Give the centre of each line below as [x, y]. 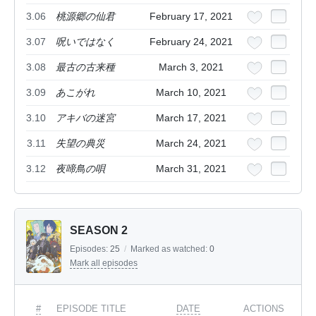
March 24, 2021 [191, 144]
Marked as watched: [170, 249]
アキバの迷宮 [85, 118]
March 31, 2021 [191, 169]
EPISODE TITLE [91, 309]
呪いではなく [85, 42]
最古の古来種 [85, 67]
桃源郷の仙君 [85, 17]
